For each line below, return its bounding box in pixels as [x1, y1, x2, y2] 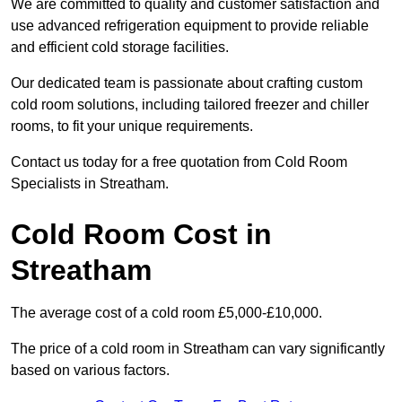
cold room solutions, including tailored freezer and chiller [11, 97, 369, 113]
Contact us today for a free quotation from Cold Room [11, 154, 347, 170]
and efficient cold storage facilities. [11, 39, 229, 56]
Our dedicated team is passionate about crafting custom [11, 75, 363, 92]
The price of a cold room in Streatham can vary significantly [11, 341, 385, 357]
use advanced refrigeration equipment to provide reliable [11, 18, 369, 34]
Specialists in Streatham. [11, 176, 169, 192]
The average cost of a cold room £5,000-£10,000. [11, 305, 322, 321]
